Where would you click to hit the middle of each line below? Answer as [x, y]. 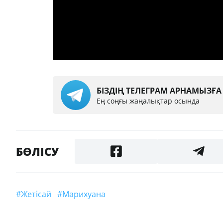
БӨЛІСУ [37, 152]
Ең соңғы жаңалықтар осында [148, 101]
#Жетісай [39, 194]
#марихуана [87, 194]
